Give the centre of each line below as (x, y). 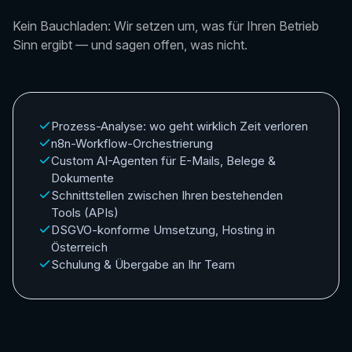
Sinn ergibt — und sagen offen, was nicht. (130, 45)
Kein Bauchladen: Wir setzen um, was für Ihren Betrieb (166, 26)
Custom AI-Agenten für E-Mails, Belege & (163, 161)
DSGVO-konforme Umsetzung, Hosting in (163, 230)
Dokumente (82, 178)
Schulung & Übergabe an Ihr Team (143, 265)
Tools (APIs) (85, 213)
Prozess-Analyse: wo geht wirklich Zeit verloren (180, 126)
